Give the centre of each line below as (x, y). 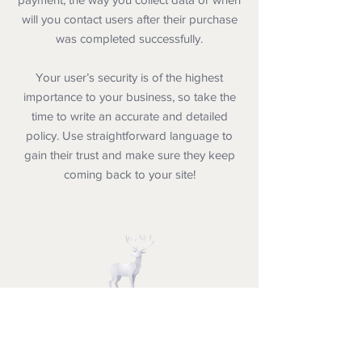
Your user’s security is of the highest (129, 77)
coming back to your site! (129, 174)
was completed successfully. (129, 38)
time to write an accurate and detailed (129, 116)
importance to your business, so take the (129, 97)
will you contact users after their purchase (129, 19)
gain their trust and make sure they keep (129, 155)
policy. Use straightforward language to (129, 135)
